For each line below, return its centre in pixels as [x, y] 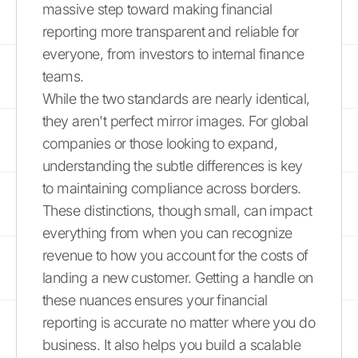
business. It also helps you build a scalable [172, 344]
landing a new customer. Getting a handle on [178, 277]
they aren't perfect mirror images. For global [175, 121]
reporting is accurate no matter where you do [179, 322]
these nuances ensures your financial [155, 300]
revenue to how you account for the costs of [175, 255]
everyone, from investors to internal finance [173, 54]
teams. [63, 76]
